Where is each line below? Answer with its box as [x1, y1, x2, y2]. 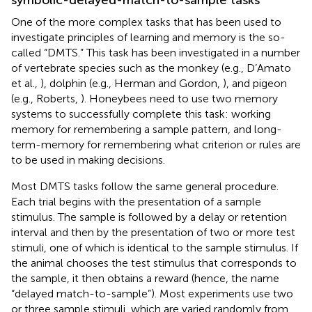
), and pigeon [223, 76, 287, 90]
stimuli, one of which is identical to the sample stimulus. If [11, 240, 298, 254]
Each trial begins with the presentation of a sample [11, 194, 261, 208]
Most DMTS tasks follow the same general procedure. [11, 179, 279, 193]
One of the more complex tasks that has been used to [11, 15, 281, 29]
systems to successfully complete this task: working [11, 107, 271, 120]
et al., [11, 76, 40, 90]
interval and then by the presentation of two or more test [11, 225, 295, 239]
